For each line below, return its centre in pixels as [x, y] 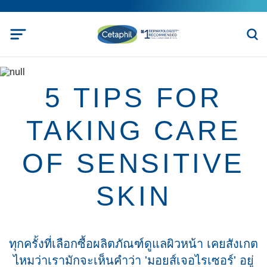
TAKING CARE [133, 131]
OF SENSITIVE [133, 163]
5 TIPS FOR [133, 98]
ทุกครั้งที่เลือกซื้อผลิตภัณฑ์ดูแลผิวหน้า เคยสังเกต [133, 244]
